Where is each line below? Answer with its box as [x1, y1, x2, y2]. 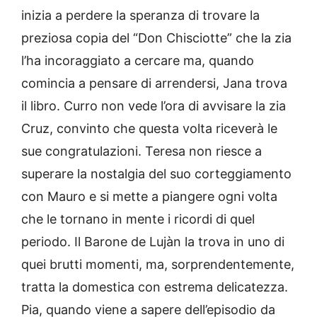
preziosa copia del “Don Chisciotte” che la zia [21, 30, 292, 45]
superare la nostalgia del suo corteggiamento [21, 166, 292, 181]
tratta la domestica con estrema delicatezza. [21, 279, 288, 294]
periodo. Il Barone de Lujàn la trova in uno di [21, 234, 284, 249]
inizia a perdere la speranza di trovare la [21, 7, 260, 23]
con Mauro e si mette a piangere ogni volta [21, 188, 277, 204]
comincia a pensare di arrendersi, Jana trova [21, 75, 287, 91]
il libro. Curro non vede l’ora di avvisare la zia [21, 98, 286, 113]
